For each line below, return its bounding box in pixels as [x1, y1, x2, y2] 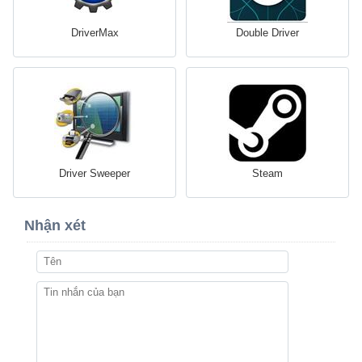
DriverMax [70, 27, 119, 40]
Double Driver [236, 27, 299, 40]
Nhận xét [24, 217, 86, 234]
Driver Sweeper [59, 167, 130, 180]
